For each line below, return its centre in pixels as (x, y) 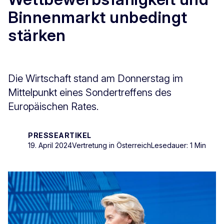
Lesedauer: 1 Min (178, 145)
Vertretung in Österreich (111, 145)
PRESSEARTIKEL (60, 135)
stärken (37, 35)
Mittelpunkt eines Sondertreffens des (90, 92)
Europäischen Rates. (55, 106)
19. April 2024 (50, 145)
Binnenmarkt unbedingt (98, 17)
